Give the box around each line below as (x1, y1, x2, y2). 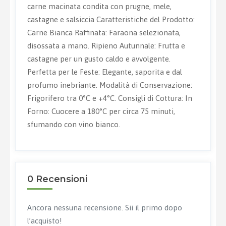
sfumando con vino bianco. (27, 120, 120, 129)
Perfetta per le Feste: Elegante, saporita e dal (27, 68, 182, 77)
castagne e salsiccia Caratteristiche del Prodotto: (27, 15, 195, 24)
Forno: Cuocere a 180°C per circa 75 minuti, (27, 107, 175, 116)
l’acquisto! (27, 216, 62, 225)
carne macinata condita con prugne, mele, (27, 2, 172, 11)
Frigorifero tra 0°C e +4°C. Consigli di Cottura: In (27, 94, 192, 103)
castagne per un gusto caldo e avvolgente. (27, 54, 171, 64)
